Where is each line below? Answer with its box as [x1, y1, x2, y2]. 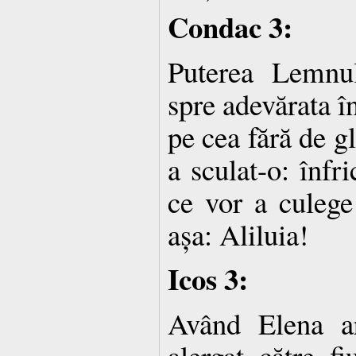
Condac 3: [168, 5, 292, 48]
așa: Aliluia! [168, 214, 308, 253]
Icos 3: [168, 257, 248, 300]
